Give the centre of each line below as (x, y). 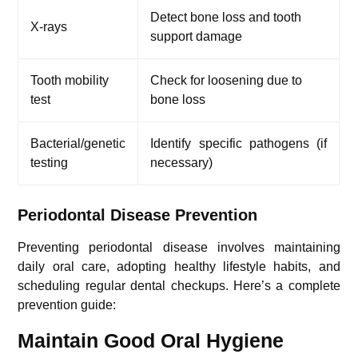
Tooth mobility (70, 80)
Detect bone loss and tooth (226, 17)
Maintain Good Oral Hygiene (151, 340)
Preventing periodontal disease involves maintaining (179, 247)
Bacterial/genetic (78, 143)
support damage (197, 36)
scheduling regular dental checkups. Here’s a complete (179, 285)
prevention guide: (67, 304)
